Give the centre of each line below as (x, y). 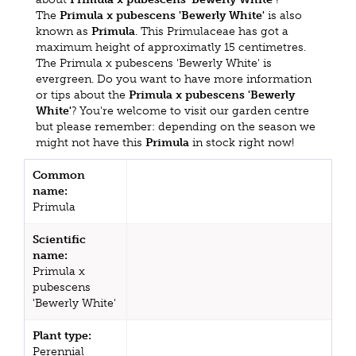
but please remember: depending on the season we (176, 127)
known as (64, 32)
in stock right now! (242, 143)
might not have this (91, 143)
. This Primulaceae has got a (212, 32)
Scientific (59, 240)
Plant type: (62, 336)
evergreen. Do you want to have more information (174, 79)
